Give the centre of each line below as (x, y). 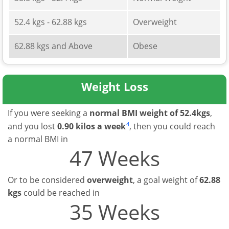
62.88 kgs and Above (53, 46)
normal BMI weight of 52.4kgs (150, 113)
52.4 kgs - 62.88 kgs (51, 22)
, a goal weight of (166, 180)
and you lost (32, 126)
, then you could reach (172, 126)
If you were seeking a (49, 113)
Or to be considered (47, 180)
